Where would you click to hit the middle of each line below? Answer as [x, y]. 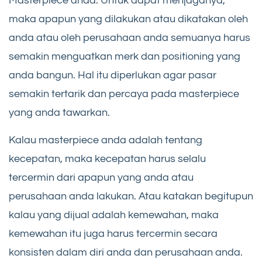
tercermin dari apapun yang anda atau [101, 178]
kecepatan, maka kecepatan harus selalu [107, 159]
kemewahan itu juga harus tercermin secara [113, 234]
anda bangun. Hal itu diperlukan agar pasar [113, 75]
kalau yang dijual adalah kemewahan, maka [114, 215]
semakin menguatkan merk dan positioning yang [125, 57]
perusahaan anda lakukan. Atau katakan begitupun [131, 196]
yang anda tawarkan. [59, 113]
